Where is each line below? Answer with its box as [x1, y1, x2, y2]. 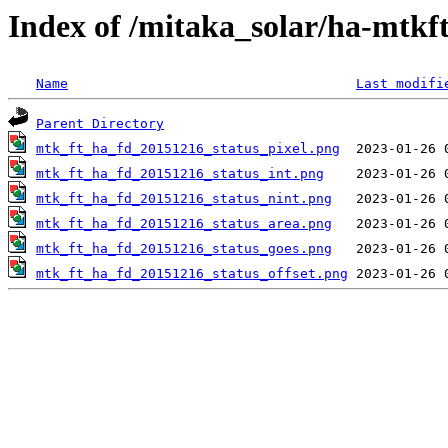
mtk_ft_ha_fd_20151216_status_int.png [36, 166, 324, 182]
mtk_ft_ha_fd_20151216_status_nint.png [36, 191, 332, 207]
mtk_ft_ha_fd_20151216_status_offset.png [36, 266, 348, 282]
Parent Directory [36, 116, 164, 132]
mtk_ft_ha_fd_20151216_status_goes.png [36, 241, 332, 257]
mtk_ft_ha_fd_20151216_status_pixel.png [36, 141, 340, 157]
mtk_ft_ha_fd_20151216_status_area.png [36, 216, 332, 232]
